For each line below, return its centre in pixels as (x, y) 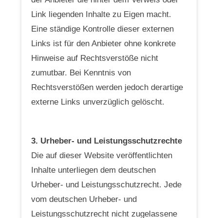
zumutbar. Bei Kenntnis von (81, 73)
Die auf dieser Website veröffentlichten (102, 155)
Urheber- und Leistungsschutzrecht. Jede (106, 184)
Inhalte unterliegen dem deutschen (93, 170)
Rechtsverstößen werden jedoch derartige (107, 87)
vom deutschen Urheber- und (84, 199)
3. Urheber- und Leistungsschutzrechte (107, 141)
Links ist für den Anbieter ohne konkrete (103, 43)
